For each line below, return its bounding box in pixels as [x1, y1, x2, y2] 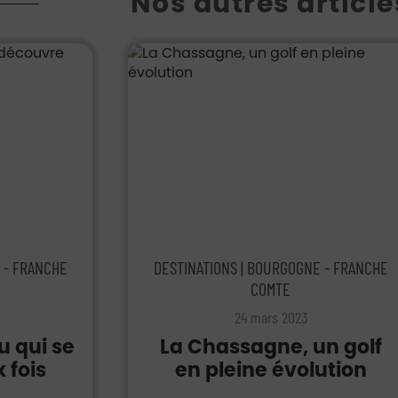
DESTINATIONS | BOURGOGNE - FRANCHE [153, 257, 388, 278]
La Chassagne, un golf [159, 333, 382, 361]
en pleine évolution [174, 356, 367, 384]
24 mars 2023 [234, 307, 307, 327]
